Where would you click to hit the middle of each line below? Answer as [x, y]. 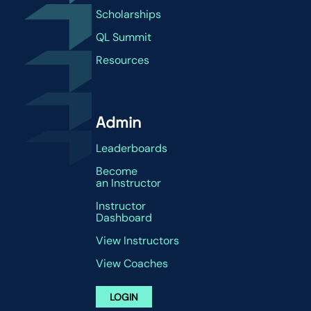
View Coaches [132, 264]
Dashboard [124, 218]
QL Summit [124, 37]
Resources [123, 60]
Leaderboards [132, 149]
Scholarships [128, 15]
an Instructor [128, 183]
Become [117, 171]
